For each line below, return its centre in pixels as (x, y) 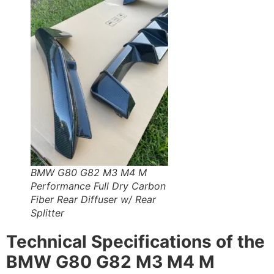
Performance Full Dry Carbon (98, 186)
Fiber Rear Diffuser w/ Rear (93, 199)
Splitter (47, 213)
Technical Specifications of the (135, 241)
